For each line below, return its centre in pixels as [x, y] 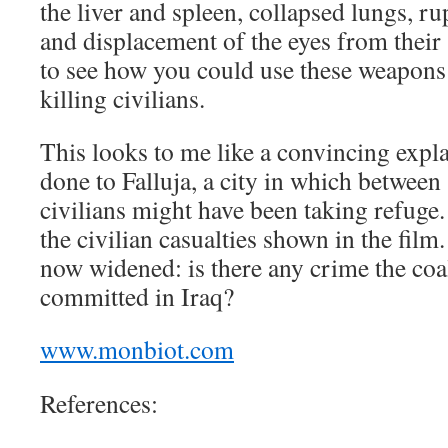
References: [99, 403]
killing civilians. [122, 98]
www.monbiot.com [137, 349]
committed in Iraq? [137, 296]
